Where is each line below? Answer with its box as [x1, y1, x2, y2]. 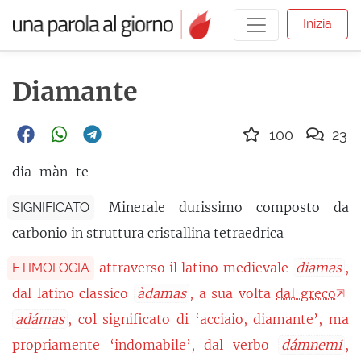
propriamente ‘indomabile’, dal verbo [12, 337, 278, 354]
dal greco [276, 285, 336, 302]
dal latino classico [12, 285, 134, 302]
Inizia [302, 15, 332, 31]
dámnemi [281, 337, 342, 354]
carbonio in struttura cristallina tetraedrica [12, 224, 284, 241]
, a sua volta [189, 285, 276, 302]
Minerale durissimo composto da [108, 198, 350, 215]
